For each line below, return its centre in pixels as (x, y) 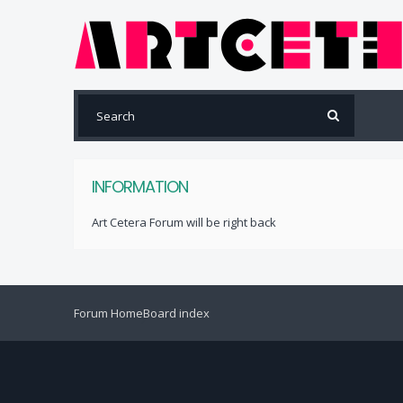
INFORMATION (140, 187)
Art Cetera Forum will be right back (184, 222)
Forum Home (108, 313)
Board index (176, 313)
